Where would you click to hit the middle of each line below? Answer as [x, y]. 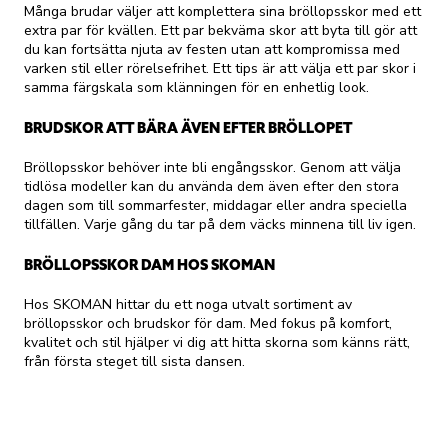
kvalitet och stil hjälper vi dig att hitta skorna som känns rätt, [217, 343]
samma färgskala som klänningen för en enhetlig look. [196, 88]
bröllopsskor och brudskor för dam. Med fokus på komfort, [208, 324]
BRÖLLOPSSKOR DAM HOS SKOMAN [149, 265]
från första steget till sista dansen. [134, 362]
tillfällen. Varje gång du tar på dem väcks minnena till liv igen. [220, 225]
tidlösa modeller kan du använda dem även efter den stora [211, 187]
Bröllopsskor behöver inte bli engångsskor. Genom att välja [212, 168]
